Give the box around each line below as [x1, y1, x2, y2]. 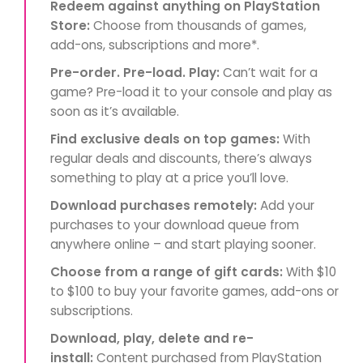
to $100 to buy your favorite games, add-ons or [50, 283, 339, 300]
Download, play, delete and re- [50, 330, 254, 347]
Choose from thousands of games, [93, 17, 306, 34]
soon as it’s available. [50, 103, 179, 120]
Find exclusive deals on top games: [50, 130, 283, 147]
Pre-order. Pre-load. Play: [50, 64, 223, 81]
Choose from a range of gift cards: [50, 263, 283, 280]
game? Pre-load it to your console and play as [50, 83, 332, 100]
